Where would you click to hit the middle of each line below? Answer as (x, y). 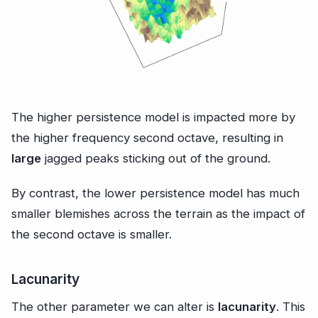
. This (291, 306)
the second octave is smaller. (92, 234)
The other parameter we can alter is (115, 306)
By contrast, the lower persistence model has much (155, 193)
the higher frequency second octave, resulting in (147, 137)
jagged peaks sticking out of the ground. (156, 158)
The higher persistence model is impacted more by (153, 117)
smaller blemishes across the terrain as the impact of (158, 213)
